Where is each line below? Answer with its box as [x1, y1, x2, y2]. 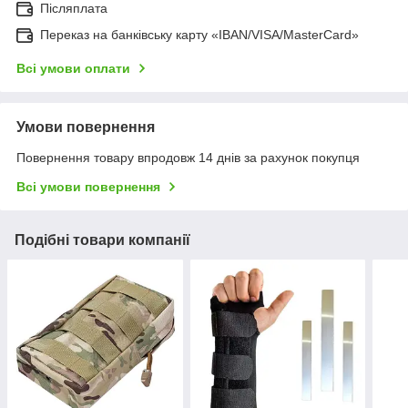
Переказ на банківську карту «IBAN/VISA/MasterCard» [40, 27, 359, 43]
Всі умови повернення [16, 179, 160, 195]
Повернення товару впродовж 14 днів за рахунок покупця [16, 150, 360, 166]
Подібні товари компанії [15, 232, 190, 249]
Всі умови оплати [16, 61, 130, 76]
